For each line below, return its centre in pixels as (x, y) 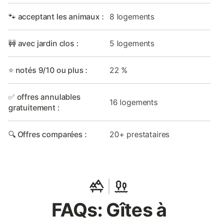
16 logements (134, 102)
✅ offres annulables (45, 97)
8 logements (132, 17)
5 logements (132, 43)
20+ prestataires (140, 134)
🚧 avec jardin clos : (44, 43)
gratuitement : (34, 108)
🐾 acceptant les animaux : (56, 17)
